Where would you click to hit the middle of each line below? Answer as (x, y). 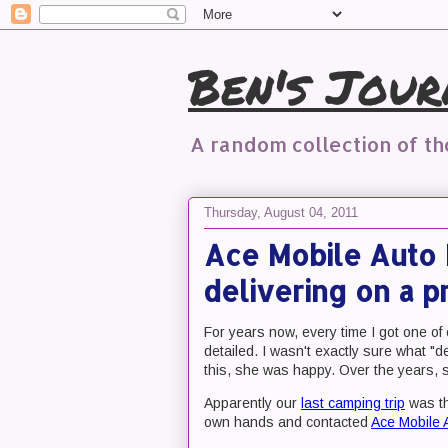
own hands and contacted (287, 422)
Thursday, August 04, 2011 (281, 212)
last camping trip (353, 403)
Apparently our (252, 403)
